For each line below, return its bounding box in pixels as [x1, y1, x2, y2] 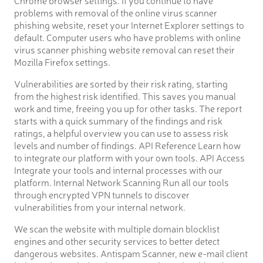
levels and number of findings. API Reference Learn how [14, 138, 241, 151]
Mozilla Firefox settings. [14, 55, 110, 68]
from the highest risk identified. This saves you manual [14, 89, 236, 102]
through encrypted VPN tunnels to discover [14, 187, 190, 201]
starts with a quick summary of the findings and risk [14, 113, 222, 127]
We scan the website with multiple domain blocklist [14, 221, 220, 235]
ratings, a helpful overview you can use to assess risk [14, 126, 228, 139]
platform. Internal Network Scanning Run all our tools [14, 175, 229, 188]
